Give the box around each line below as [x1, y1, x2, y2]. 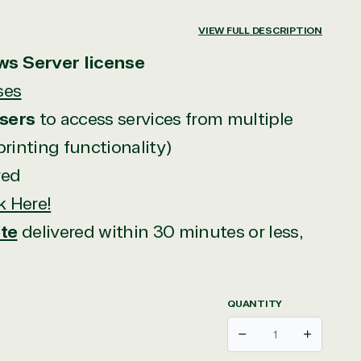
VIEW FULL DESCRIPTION [198, 24, 322, 37]
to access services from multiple [35, 108, 293, 131]
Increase [306, 332, 352, 346]
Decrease [241, 332, 293, 346]
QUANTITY [227, 297, 283, 310]
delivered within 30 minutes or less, [17, 221, 304, 243]
